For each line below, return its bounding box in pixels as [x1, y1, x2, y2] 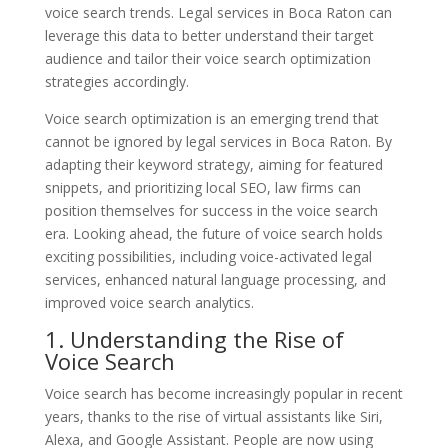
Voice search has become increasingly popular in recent [44, 383, 403, 403]
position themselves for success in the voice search [44, 200, 378, 220]
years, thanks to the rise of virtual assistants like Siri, [44, 406, 383, 426]
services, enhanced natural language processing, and [44, 269, 386, 289]
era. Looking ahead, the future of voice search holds [44, 223, 383, 243]
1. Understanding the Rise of [44, 323, 344, 354]
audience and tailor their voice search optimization [44, 48, 371, 68]
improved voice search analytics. [44, 292, 254, 312]
